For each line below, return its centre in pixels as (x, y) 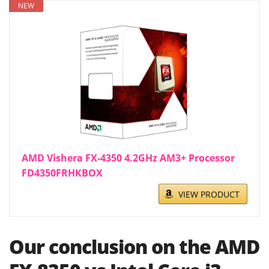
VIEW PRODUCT (209, 195)
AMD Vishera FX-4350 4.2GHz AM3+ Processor (128, 158)
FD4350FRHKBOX (62, 173)
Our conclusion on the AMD (134, 247)
